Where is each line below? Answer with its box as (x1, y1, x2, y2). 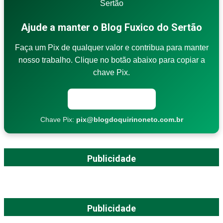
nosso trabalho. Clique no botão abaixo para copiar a (18, 55, 205, 64)
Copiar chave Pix (79, 94, 144, 103)
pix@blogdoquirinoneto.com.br (76, 115, 183, 123)
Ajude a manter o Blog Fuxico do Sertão (21, 21, 202, 33)
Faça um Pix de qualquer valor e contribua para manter (14, 43, 209, 52)
